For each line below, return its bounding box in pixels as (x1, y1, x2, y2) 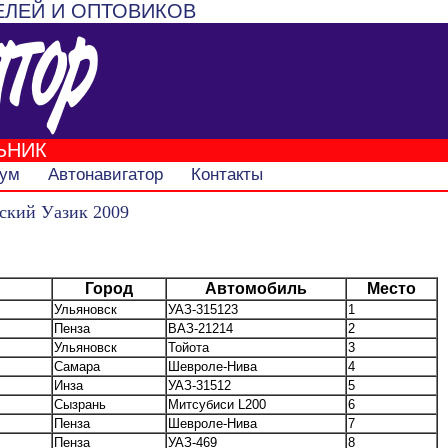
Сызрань (54, 396, 106, 412)
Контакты (190, 165, 263, 184)
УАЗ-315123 (168, 301, 238, 317)
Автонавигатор (47, 165, 163, 184)
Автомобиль (205, 279, 307, 297)
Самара (54, 358, 100, 374)
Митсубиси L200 (168, 396, 266, 412)
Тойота (168, 339, 209, 355)
